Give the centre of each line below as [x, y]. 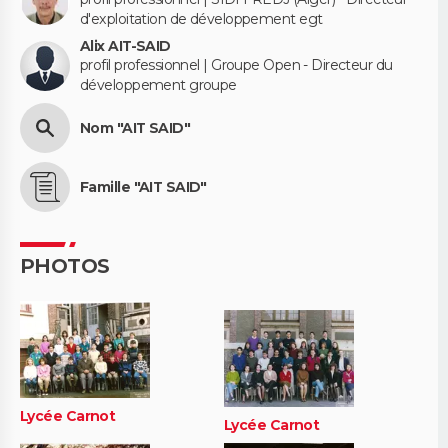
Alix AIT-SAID [125, 45]
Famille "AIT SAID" [143, 186]
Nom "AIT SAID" [135, 127]
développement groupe [158, 84]
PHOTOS [65, 266]
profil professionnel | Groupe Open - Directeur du [236, 64]
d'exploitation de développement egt [201, 18]
